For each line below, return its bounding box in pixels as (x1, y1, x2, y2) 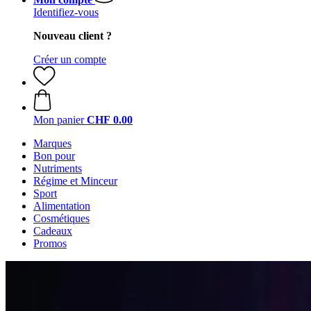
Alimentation (33, 200, 90, 212)
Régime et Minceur (33, 175, 117, 187)
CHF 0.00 (87, 114, 133, 126)
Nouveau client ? (33, 30, 112, 42)
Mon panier (33, 114, 84, 126)
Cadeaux (33, 225, 72, 237)
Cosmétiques (33, 212, 90, 224)
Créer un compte (33, 53, 106, 65)
